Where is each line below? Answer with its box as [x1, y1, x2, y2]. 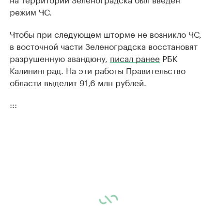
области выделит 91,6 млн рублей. [10, 76, 146, 89]
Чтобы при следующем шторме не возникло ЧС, [10, 27, 201, 40]
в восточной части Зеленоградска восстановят [10, 39, 198, 52]
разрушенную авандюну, [10, 51, 110, 64]
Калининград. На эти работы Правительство [10, 63, 186, 77]
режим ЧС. [10, 5, 52, 18]
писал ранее [110, 51, 160, 64]
